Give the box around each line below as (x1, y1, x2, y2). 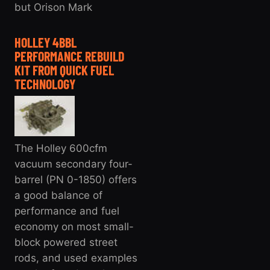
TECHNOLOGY (14, 76, 75, 92)
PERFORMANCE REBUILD (14, 48, 124, 64)
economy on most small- (14, 220, 134, 233)
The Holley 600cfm (14, 142, 107, 154)
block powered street (14, 236, 118, 248)
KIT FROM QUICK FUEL (14, 62, 114, 78)
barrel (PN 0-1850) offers (14, 173, 137, 186)
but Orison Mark (14, 1, 92, 14)
